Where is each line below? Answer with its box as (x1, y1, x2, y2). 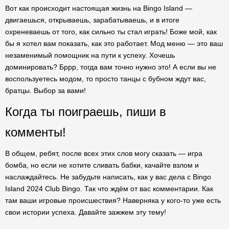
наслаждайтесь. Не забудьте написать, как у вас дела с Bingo (5, 173, 211, 181)
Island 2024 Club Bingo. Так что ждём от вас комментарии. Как (5, 185, 213, 193)
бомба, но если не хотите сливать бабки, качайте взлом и (5, 161, 199, 169)
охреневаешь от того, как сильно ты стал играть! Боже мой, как (5, 28, 217, 36)
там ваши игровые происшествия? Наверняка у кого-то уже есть (5, 196, 221, 204)
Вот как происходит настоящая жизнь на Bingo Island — (5, 4, 192, 12)
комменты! (5, 125, 66, 139)
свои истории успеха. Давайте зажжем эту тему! (5, 208, 166, 216)
